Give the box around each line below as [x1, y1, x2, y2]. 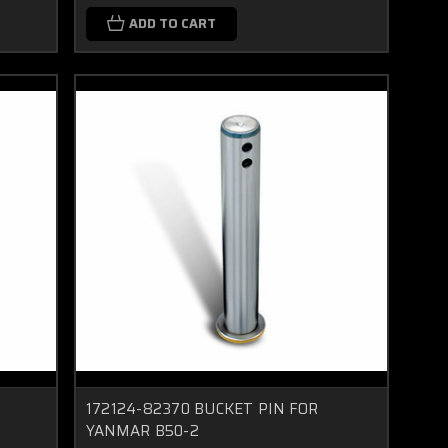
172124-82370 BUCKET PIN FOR [85, 396, 319, 421]
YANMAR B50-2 [85, 418, 199, 443]
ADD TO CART [128, 12, 216, 34]
